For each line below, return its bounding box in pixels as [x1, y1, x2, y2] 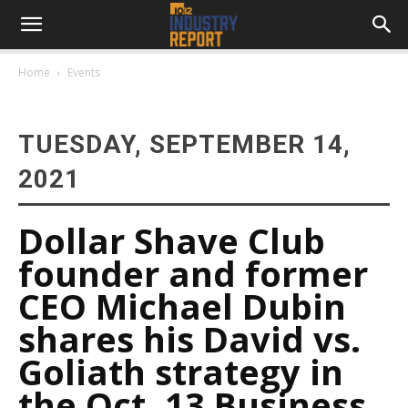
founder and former [18, 250, 368, 297]
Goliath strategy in [18, 348, 343, 395]
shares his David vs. [18, 315, 361, 362]
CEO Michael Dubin [18, 282, 346, 330]
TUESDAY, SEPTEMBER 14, [18, 129, 351, 159]
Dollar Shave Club [18, 217, 325, 264]
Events [67, 65, 100, 80]
